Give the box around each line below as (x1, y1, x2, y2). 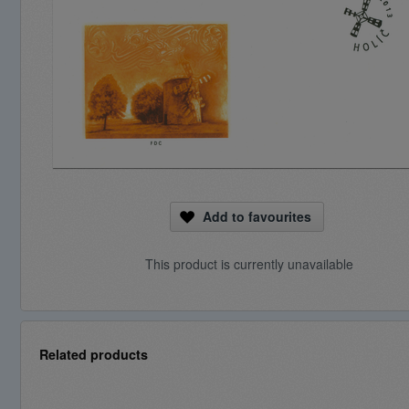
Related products (39, 345, 148, 363)
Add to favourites (203, 207, 311, 225)
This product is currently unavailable (145, 255, 353, 273)
